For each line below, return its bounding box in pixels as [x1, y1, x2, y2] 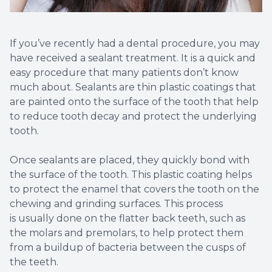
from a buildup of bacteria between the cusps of [10, 242, 246, 254]
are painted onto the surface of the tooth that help [10, 96, 259, 108]
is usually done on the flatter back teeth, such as [10, 212, 245, 225]
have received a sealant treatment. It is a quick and [10, 52, 256, 64]
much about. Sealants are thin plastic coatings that [10, 81, 256, 93]
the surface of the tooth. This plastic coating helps [10, 169, 252, 181]
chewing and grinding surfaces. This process [10, 198, 223, 210]
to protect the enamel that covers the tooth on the [10, 183, 259, 195]
